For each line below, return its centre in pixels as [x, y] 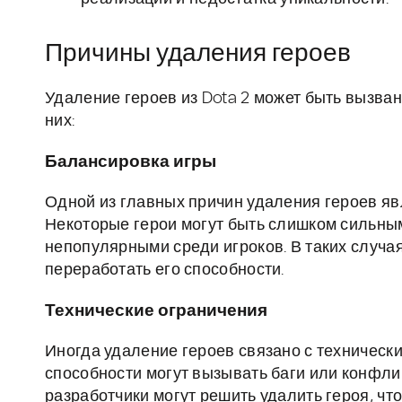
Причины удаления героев [198, 54]
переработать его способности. [165, 271]
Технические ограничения [156, 311]
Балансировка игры [131, 162]
